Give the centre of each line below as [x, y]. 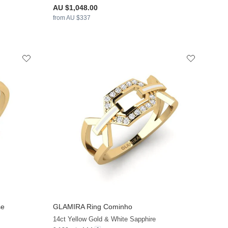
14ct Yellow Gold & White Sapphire [105, 219]
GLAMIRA [69, 206]
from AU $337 [72, 18]
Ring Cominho [109, 206]
